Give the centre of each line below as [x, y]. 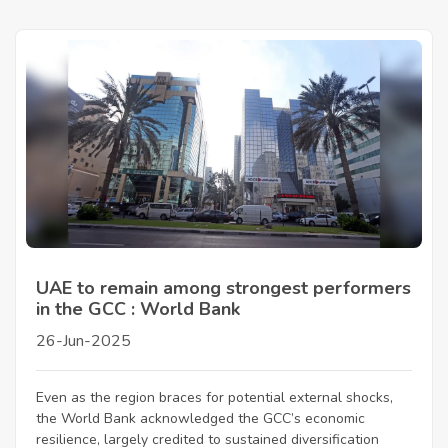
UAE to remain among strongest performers [223, 287]
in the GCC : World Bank [138, 308]
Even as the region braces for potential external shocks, [214, 397]
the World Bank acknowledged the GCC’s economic [200, 418]
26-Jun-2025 [83, 340]
